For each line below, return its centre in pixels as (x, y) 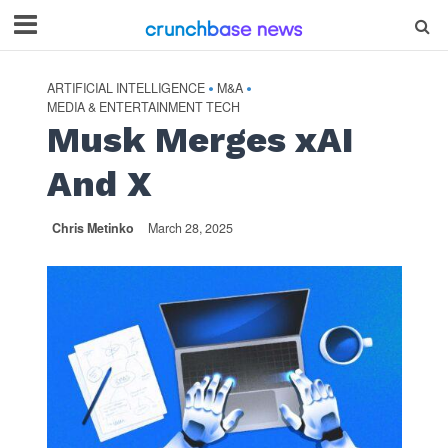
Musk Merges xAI (199, 140)
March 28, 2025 (190, 228)
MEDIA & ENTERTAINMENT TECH (143, 107)
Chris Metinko (92, 228)
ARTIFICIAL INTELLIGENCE (125, 88)
